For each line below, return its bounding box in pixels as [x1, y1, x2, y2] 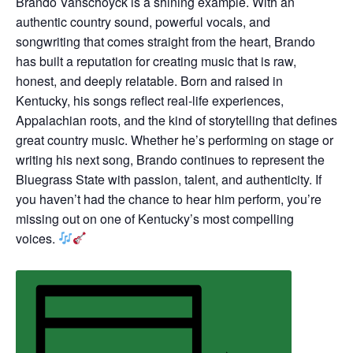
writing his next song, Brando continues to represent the [16, 150, 325, 169]
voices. [16, 229, 58, 247]
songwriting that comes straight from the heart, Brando [16, 32, 315, 50]
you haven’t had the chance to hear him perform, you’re [16, 189, 321, 208]
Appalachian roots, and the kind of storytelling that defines [16, 110, 337, 129]
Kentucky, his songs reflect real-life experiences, [16, 91, 284, 110]
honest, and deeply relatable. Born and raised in [16, 71, 283, 90]
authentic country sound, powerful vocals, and [16, 12, 270, 31]
